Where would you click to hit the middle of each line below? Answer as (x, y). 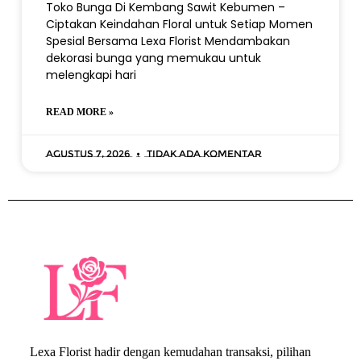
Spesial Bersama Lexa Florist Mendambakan (168, 41)
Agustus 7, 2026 (89, 154)
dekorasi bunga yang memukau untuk (153, 58)
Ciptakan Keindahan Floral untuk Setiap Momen (179, 24)
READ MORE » (79, 112)
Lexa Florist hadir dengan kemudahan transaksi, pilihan (170, 351)
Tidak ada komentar (203, 154)
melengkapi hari (91, 75)
